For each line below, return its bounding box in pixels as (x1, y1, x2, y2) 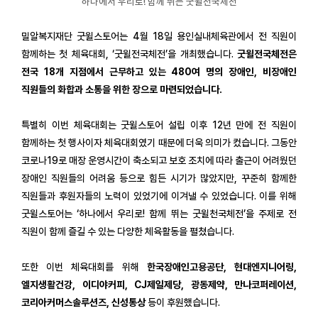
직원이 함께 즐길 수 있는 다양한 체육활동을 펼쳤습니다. (21, 225, 236, 237)
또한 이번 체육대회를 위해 (21, 261, 147, 273)
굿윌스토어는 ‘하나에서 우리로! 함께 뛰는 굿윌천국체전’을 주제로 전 (21, 207, 297, 219)
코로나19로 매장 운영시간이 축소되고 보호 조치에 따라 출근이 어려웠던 (21, 154, 297, 166)
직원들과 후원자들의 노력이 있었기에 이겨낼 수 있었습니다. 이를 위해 (21, 190, 297, 202)
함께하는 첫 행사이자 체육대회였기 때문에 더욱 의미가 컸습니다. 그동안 (21, 136, 297, 148)
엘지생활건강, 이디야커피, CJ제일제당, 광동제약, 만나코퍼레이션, (21, 278, 297, 290)
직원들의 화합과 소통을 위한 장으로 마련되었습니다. (21, 83, 224, 95)
